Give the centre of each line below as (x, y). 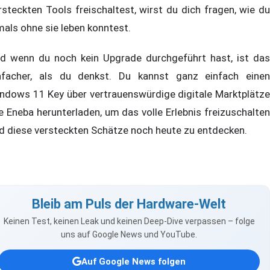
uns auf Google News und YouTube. (129, 235)
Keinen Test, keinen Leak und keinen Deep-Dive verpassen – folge (129, 221)
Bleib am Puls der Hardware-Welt (129, 204)
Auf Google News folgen (133, 261)
